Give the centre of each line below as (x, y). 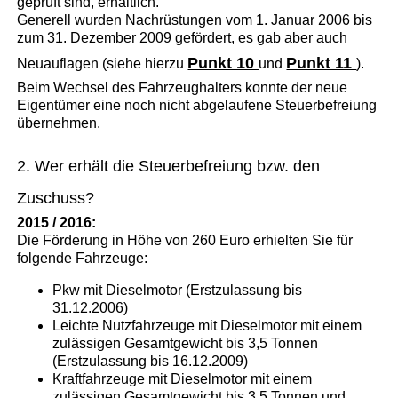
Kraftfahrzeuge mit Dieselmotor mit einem (183, 378)
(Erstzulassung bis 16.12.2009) (151, 361)
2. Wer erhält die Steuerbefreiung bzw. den (169, 166)
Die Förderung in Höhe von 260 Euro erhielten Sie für (185, 240)
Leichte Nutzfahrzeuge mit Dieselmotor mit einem (207, 325)
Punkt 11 (322, 63)
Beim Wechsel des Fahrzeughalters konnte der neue (183, 87)
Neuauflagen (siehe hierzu (103, 63)
